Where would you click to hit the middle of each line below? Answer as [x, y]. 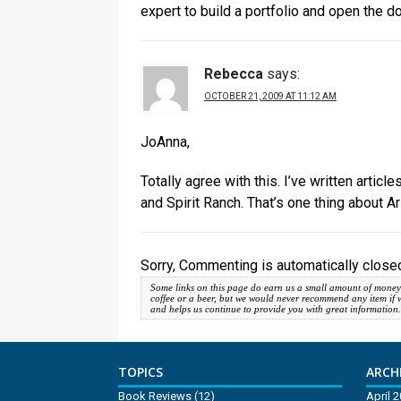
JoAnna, [165, 142]
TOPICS [141, 372]
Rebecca [234, 74]
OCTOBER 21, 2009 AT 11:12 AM [270, 97]
